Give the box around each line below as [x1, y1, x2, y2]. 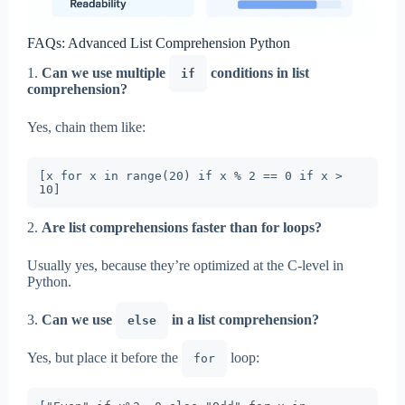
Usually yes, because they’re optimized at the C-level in [27, 258, 344, 274]
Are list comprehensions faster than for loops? [42, 220, 322, 236]
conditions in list [207, 65, 309, 81]
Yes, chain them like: [27, 119, 146, 136]
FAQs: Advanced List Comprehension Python [27, 35, 290, 52]
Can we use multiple [42, 65, 169, 81]
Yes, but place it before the [27, 350, 182, 366]
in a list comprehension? [168, 312, 319, 328]
